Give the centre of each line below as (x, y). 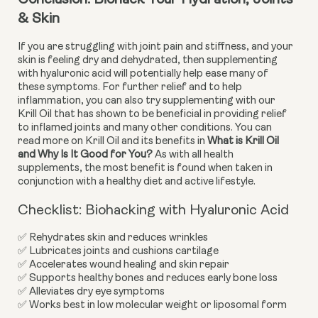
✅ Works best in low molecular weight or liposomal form (152, 306)
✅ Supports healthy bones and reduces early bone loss (148, 279)
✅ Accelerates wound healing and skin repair (124, 265)
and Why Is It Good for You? (85, 155)
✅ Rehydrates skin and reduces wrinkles (113, 238)
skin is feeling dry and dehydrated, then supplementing (148, 61)
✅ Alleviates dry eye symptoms (91, 292)
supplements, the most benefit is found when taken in (145, 169)
